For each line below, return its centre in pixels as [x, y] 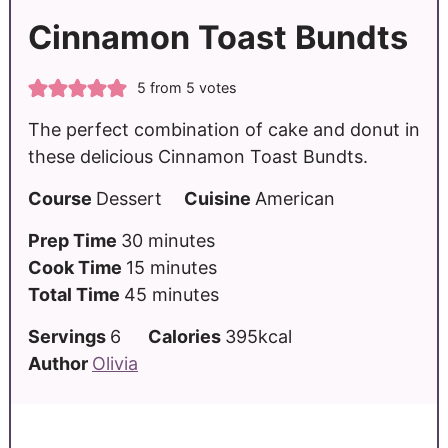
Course [61, 198]
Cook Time [76, 267]
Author [59, 363]
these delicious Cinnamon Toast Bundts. [197, 156]
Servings [68, 336]
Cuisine [219, 198]
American [294, 198]
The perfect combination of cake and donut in [223, 129]
